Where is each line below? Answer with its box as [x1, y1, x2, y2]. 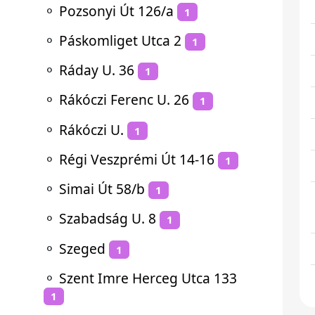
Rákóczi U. [59, 120, 124, 139]
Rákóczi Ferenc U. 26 [59, 90, 189, 110]
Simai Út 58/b [59, 179, 145, 198]
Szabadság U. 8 [59, 209, 156, 229]
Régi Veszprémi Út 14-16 [59, 149, 214, 169]
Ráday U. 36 [59, 60, 134, 79]
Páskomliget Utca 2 [59, 30, 181, 50]
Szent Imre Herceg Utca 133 [59, 268, 237, 288]
